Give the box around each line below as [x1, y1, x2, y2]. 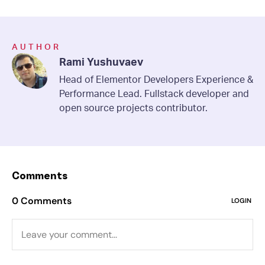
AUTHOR [12, 41, 61, 52]
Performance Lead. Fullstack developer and [59, 87, 249, 100]
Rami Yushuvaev [59, 54, 143, 69]
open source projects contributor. [59, 101, 208, 114]
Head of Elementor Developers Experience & [59, 73, 253, 86]
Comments [12, 170, 67, 182]
